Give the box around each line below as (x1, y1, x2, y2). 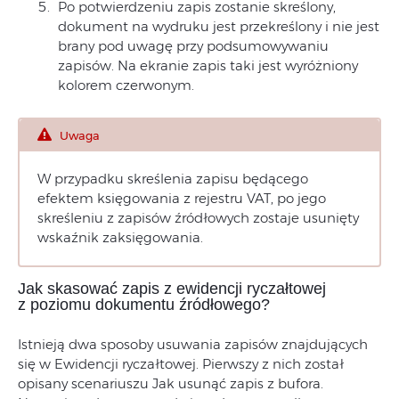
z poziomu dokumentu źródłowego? (18, 296, 270, 314)
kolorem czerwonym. (58, 77, 194, 94)
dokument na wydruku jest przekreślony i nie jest (58, 18, 379, 36)
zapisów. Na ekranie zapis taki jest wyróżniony (58, 57, 358, 75)
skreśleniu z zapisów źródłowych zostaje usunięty (37, 209, 359, 227)
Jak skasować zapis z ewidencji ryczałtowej (18, 280, 326, 298)
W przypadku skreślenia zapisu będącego (37, 170, 308, 188)
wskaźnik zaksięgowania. (37, 229, 203, 247)
